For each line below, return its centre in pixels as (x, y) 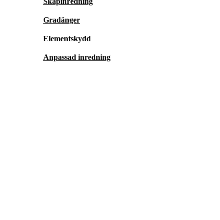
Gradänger (62, 20)
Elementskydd (67, 39)
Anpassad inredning (77, 57)
